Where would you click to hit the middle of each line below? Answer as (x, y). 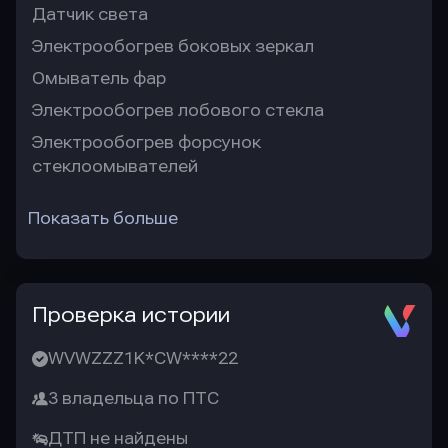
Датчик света (90, 15)
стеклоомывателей (115, 167)
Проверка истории (131, 315)
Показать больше (103, 219)
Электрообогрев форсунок (146, 143)
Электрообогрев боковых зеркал (173, 47)
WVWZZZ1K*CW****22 (143, 359)
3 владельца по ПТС (133, 399)
